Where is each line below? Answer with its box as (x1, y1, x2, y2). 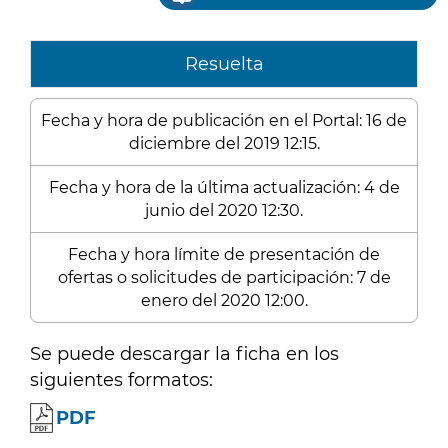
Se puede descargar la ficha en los (30, 343, 339, 365)
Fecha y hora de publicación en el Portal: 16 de (41, 111, 407, 130)
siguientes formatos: (30, 369, 213, 391)
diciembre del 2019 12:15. (128, 134, 320, 153)
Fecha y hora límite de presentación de (68, 245, 380, 264)
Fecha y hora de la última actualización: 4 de (48, 178, 400, 197)
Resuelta (184, 53, 264, 75)
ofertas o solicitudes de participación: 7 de (57, 268, 391, 287)
